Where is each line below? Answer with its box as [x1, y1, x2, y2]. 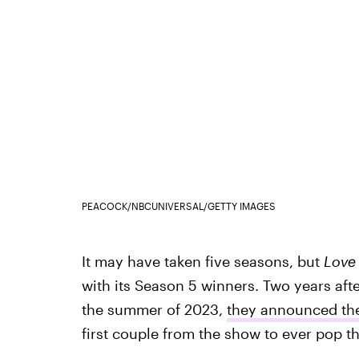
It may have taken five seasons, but [81, 252, 324, 270]
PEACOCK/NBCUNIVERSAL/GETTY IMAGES [81, 200, 276, 212]
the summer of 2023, [81, 300, 227, 318]
